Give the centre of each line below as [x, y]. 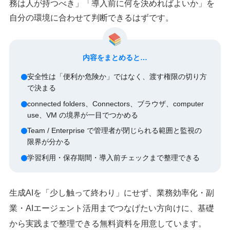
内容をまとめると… [115, 57]
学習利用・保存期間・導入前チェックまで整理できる [114, 157]
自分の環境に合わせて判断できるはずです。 [92, 17]
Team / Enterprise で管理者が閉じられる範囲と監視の [115, 131]
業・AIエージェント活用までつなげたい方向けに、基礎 [112, 208]
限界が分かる [49, 142]
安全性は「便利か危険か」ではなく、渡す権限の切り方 [117, 76]
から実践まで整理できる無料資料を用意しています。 [108, 224]
